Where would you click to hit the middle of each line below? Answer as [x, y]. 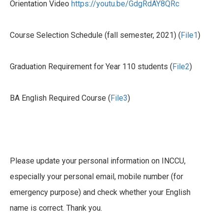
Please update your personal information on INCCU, [98, 161]
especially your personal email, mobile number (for [96, 177]
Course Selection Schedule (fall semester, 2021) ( [95, 35]
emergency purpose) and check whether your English [100, 192]
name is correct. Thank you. [56, 208]
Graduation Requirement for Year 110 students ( [91, 67]
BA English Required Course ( [60, 98]
